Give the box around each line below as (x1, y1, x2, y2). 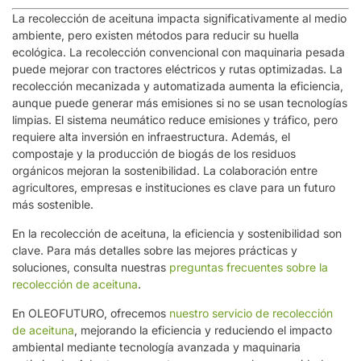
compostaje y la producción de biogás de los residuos (12, 147, 296, 161)
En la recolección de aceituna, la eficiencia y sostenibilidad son (12, 226, 342, 241)
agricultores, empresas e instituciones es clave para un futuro (12, 180, 335, 195)
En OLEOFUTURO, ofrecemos (12, 306, 169, 321)
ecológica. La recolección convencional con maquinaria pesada (12, 45, 345, 60)
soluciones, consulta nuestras (12, 260, 169, 275)
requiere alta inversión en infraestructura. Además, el (12, 130, 290, 144)
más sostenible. (12, 197, 93, 212)
